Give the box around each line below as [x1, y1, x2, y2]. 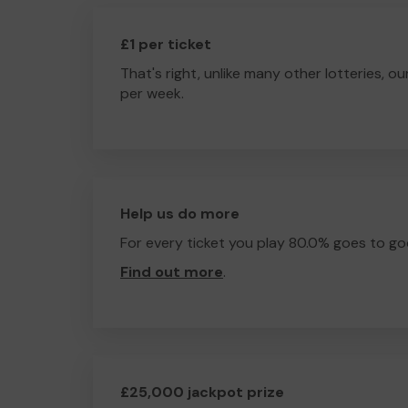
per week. [120, 84, 184, 103]
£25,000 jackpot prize [120, 382, 284, 402]
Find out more [120, 262, 223, 281]
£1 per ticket [120, 35, 211, 54]
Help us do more [120, 204, 240, 223]
